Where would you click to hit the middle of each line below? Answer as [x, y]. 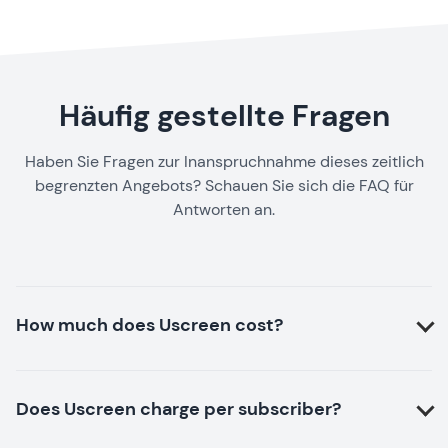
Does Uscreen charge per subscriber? [178, 409]
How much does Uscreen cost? [149, 325]
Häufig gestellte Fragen [224, 116]
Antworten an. [224, 210]
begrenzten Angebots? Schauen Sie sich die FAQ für [224, 186]
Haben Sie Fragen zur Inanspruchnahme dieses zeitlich [224, 162]
